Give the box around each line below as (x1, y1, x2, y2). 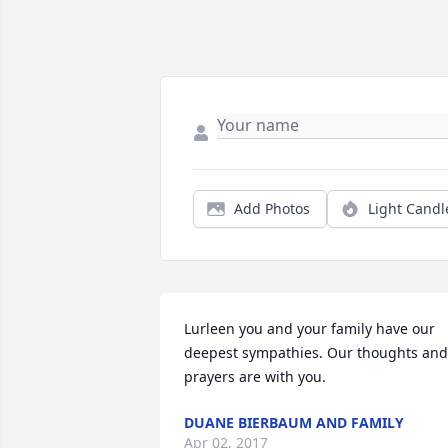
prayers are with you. (184, 367, 326, 387)
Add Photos (234, 199, 310, 219)
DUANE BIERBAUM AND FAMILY (184, 413, 404, 433)
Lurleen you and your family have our (184, 319, 435, 339)
